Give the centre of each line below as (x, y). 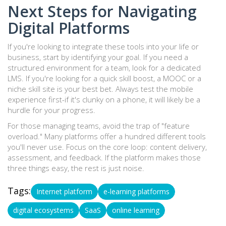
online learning (136, 210)
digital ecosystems (43, 210)
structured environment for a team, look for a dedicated (104, 68)
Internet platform (64, 192)
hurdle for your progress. (51, 110)
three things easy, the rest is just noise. (76, 168)
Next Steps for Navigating (102, 12)
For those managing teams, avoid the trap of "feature (99, 126)
